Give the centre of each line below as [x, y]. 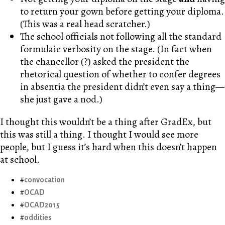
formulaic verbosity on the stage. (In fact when [116, 49]
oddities [38, 218]
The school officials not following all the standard [121, 37]
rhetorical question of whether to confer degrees [120, 74]
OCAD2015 [42, 205]
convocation [44, 180]
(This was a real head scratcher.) [85, 24]
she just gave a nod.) [61, 99]
